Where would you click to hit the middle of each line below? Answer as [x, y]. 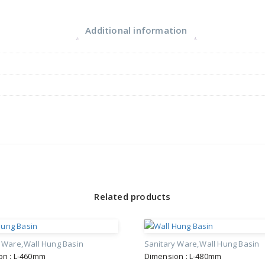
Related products [132, 197]
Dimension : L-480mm [183, 256]
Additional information [136, 30]
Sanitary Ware [171, 244]
